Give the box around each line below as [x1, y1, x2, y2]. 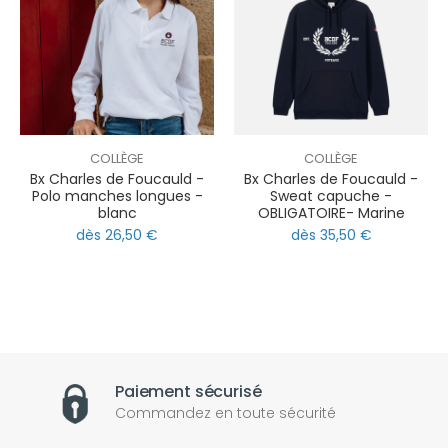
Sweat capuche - [270, 185, 392, 206]
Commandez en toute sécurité [115, 403, 337, 424]
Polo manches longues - [31, 185, 203, 206]
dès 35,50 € [290, 225, 372, 246]
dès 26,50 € [76, 225, 158, 246]
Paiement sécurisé [115, 380, 262, 404]
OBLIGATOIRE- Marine [257, 202, 405, 223]
